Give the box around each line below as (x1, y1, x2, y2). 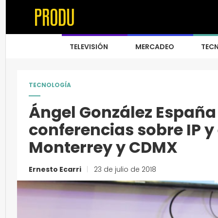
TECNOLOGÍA (29, 81, 71, 89)
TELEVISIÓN (70, 42, 108, 52)
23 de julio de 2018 (92, 164, 156, 174)
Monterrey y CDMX (29, 136, 178, 158)
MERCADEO (135, 42, 174, 52)
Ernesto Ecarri (29, 164, 83, 174)
